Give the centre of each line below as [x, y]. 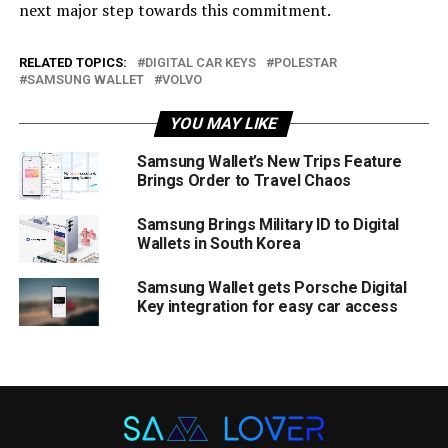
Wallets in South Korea [218, 243]
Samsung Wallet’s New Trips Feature [269, 161]
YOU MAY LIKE [224, 123]
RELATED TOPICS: [72, 62]
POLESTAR [305, 62]
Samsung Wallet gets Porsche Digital [271, 287]
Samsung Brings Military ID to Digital [268, 224]
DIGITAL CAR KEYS [200, 62]
